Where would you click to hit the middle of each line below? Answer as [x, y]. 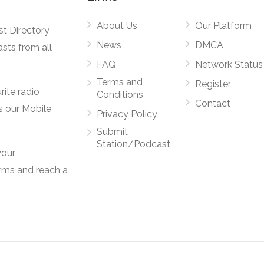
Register [213, 84]
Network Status [229, 64]
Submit [113, 131]
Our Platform [223, 25]
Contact [212, 103]
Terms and [120, 82]
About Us [117, 25]
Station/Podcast [134, 144]
